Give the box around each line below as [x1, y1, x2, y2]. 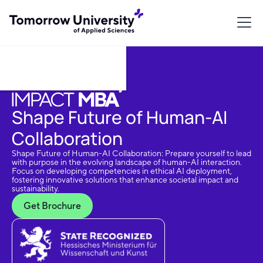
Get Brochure [23, 200, 81, 212]
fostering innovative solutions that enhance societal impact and [12, 175, 238, 185]
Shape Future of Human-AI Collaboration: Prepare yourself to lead [12, 149, 251, 159]
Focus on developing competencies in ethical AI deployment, [12, 166, 232, 176]
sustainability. [12, 184, 59, 194]
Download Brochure [21, 63, 105, 74]
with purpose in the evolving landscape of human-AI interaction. [12, 157, 242, 167]
